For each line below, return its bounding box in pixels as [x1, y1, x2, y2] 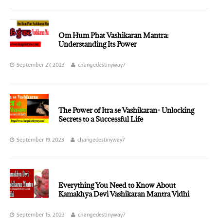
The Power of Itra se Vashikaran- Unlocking [58, 106, 194, 115]
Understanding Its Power [58, 39, 137, 49]
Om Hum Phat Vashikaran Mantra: [58, 31, 169, 40]
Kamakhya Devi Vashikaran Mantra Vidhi [58, 189, 189, 199]
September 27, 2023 [17, 60, 65, 69]
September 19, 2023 [17, 135, 64, 144]
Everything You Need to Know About [58, 181, 176, 190]
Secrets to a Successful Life [58, 114, 143, 124]
